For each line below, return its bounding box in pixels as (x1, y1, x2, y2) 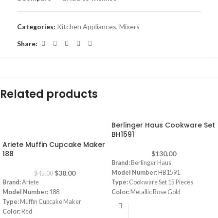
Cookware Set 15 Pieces (129, 179, 193, 186)
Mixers (119, 22, 140, 31)
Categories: (17, 22, 55, 31)
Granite (140, 198, 161, 206)
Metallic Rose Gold (130, 188, 181, 196)
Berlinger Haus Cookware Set (111, 120, 215, 130)
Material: (111, 198, 140, 206)
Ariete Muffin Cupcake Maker (2, 140, 105, 150)
